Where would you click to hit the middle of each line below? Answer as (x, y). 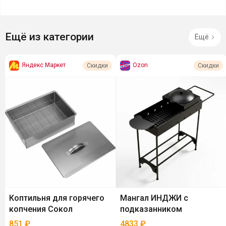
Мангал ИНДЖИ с (154, 198)
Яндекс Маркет (44, 65)
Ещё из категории (49, 37)
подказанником (151, 209)
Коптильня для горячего (57, 198)
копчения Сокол (41, 209)
